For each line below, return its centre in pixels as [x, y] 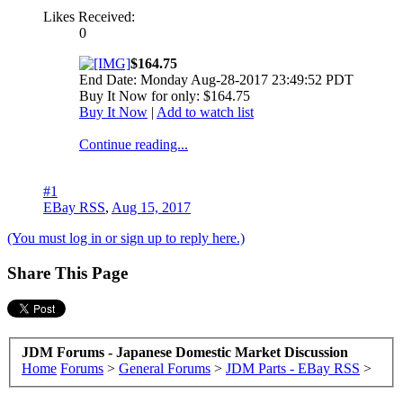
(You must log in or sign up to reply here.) [126, 237]
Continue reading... [134, 144]
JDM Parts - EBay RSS [293, 368]
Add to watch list [205, 112]
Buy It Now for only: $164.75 [165, 95]
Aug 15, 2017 [151, 207]
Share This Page [67, 273]
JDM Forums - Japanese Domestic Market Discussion [185, 352]
